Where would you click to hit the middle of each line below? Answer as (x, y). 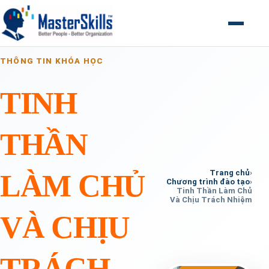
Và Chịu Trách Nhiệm (211, 199)
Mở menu (246, 27)
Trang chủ (230, 172)
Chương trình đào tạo (208, 181)
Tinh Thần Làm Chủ (214, 190)
